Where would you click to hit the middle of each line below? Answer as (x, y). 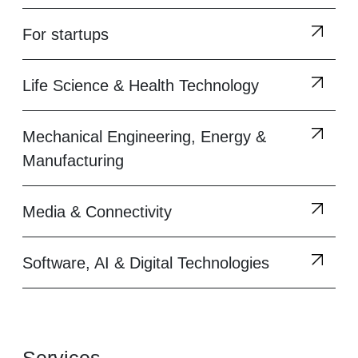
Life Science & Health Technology (141, 86)
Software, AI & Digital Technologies (146, 263)
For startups (66, 34)
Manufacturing (73, 161)
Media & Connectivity (97, 212)
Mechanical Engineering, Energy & (144, 137)
